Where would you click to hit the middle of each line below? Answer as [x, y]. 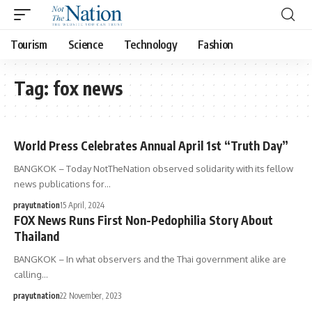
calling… [31, 274]
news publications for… [62, 184]
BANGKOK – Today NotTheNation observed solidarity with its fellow [154, 169]
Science [85, 45]
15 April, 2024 [82, 205]
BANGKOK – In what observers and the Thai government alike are [150, 259]
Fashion [216, 45]
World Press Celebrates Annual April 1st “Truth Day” [151, 146]
